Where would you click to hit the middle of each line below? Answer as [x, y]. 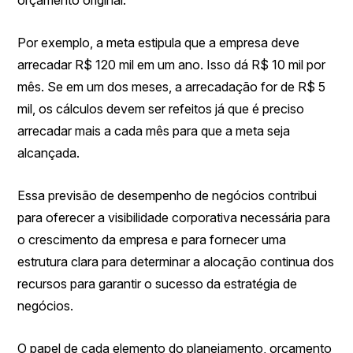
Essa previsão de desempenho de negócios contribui [167, 195]
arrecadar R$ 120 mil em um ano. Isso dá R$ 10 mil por [172, 65]
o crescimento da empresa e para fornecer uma [152, 240]
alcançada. [49, 153]
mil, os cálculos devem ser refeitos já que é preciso [161, 109]
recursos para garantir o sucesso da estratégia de [158, 284]
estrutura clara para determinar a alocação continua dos [176, 262]
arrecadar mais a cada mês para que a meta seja [154, 131]
